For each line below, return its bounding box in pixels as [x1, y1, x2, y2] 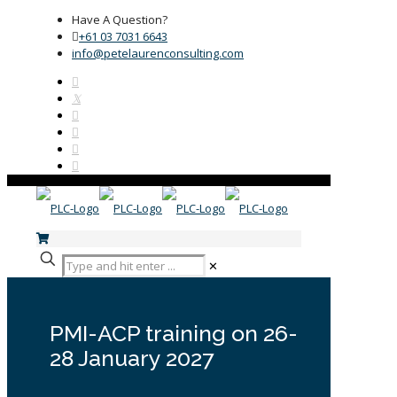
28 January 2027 [50, 345, 214, 372]
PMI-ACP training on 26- [50, 320, 298, 347]
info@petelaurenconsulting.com [72, 45, 244, 61]
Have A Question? [72, 12, 167, 27]
